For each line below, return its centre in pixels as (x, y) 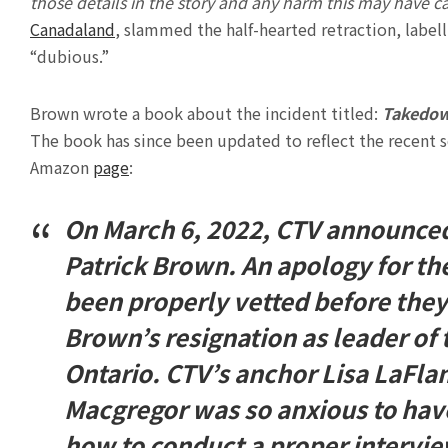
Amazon (61, 167)
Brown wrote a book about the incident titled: (204, 113)
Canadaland (72, 29)
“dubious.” (69, 56)
